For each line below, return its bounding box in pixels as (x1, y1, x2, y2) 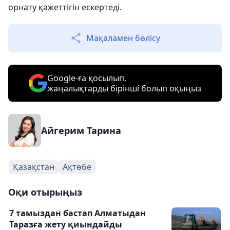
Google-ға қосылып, (47, 72, 126, 84)
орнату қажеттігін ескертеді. (8, 2, 122, 13)
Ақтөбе (63, 161, 91, 172)
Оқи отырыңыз (8, 186, 82, 198)
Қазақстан (13, 161, 54, 172)
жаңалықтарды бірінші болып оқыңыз (47, 83, 201, 94)
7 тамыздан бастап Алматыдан (9, 207, 146, 219)
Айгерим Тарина (41, 124, 121, 137)
